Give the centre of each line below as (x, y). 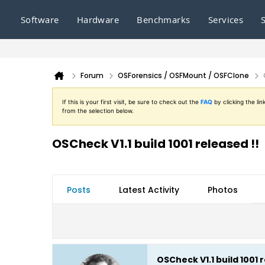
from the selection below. (98, 111)
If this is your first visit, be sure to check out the (131, 102)
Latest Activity (149, 190)
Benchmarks (164, 20)
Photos (223, 190)
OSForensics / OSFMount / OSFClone (183, 75)
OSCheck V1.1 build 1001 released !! (156, 144)
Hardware (98, 20)
